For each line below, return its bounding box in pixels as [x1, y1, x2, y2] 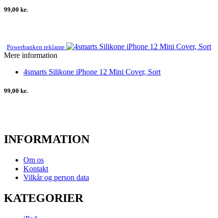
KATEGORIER [4, 191, 83, 204]
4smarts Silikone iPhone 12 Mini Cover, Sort [23, 67, 161, 76]
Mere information [4, 51, 57, 59]
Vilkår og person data [23, 173, 89, 182]
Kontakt [23, 164, 48, 173]
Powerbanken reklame [7, 43, 66, 51]
